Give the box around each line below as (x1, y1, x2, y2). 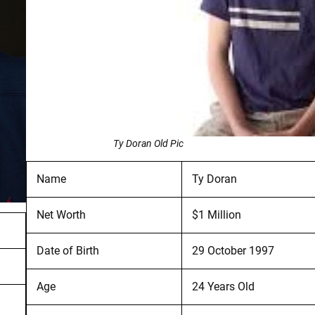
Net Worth (36, 207, 86, 221)
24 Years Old (191, 279, 255, 293)
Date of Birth (36, 243, 99, 257)
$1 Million (191, 207, 241, 221)
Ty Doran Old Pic (112, 137, 184, 149)
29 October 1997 (191, 243, 274, 257)
